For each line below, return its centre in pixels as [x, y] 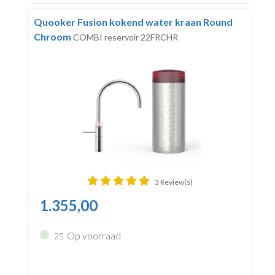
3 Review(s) [173, 182]
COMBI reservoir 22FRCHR [125, 37]
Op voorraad [94, 236]
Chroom [53, 37]
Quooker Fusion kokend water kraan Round [133, 22]
